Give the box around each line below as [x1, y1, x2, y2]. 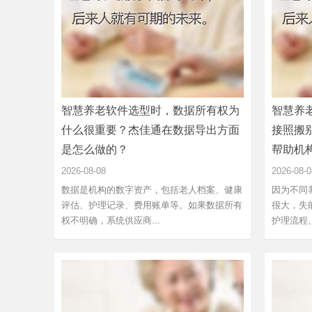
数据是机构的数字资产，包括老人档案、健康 [61, 184, 242, 195]
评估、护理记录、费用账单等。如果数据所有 [61, 199, 242, 210]
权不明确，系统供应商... [61, 214, 160, 226]
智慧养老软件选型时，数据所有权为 [61, 104, 240, 116]
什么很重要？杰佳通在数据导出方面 [61, 123, 240, 136]
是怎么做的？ [61, 143, 128, 155]
